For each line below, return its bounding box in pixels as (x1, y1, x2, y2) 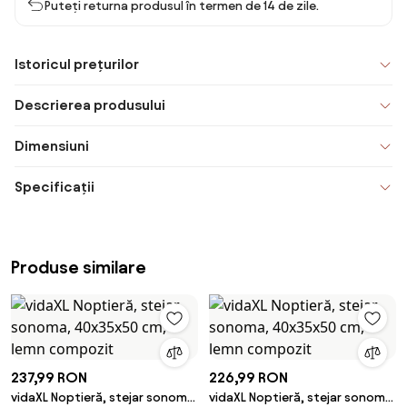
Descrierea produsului (15, 97, 165, 113)
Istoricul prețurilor (15, 56, 139, 72)
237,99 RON (11, 370, 87, 385)
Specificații (15, 179, 94, 194)
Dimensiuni (15, 138, 89, 154)
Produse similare (11, 257, 146, 277)
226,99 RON (209, 370, 288, 385)
